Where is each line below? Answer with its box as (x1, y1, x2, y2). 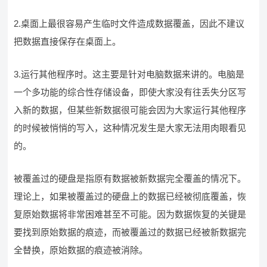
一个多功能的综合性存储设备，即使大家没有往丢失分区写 (14, 87, 247, 97)
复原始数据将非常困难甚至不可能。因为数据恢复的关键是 (14, 209, 247, 219)
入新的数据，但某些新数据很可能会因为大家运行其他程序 (14, 105, 247, 115)
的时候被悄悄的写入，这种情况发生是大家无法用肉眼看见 (14, 123, 247, 133)
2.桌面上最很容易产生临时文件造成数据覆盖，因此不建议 (14, 18, 245, 29)
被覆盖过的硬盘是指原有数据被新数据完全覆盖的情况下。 (14, 173, 247, 184)
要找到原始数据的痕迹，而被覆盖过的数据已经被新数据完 (14, 227, 247, 237)
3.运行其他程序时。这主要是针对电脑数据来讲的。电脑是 (14, 69, 245, 79)
